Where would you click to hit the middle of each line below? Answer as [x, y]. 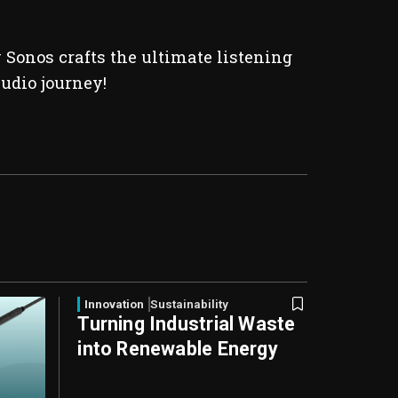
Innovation [115, 304]
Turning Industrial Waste [187, 324]
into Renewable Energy [178, 349]
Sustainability [190, 304]
